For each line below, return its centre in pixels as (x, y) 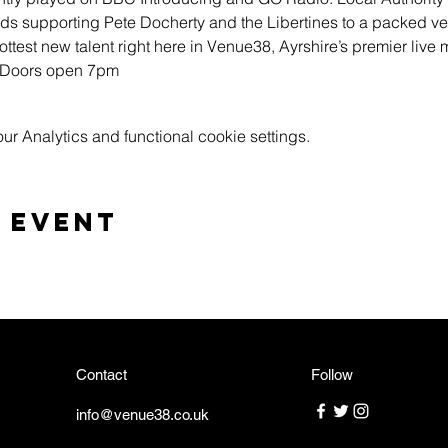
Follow (332, 374)
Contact (101, 374)
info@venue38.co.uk (142, 414)
